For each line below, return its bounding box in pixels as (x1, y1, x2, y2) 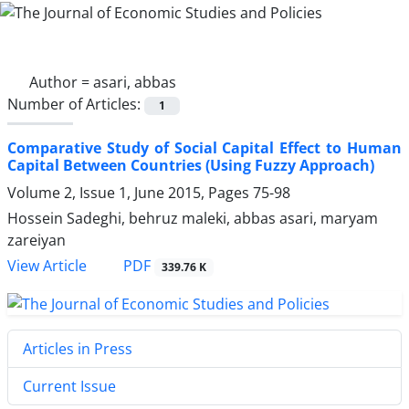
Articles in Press (23, 338, 132, 359)
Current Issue (23, 375, 116, 396)
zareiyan (7, 229, 66, 250)
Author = (29, 71, 93, 92)
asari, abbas (93, 71, 176, 92)
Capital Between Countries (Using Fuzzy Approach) (7, 154, 374, 175)
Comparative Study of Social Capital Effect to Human (7, 137, 402, 158)
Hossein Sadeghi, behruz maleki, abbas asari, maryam (7, 207, 378, 228)
